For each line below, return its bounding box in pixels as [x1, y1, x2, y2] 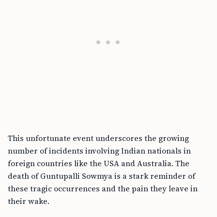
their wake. [8, 196, 49, 206]
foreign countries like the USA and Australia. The [8, 158, 189, 169]
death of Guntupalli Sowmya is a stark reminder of [8, 170, 195, 181]
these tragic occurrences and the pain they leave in [8, 183, 198, 194]
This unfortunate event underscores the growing [8, 133, 189, 143]
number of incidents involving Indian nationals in [8, 145, 191, 156]
